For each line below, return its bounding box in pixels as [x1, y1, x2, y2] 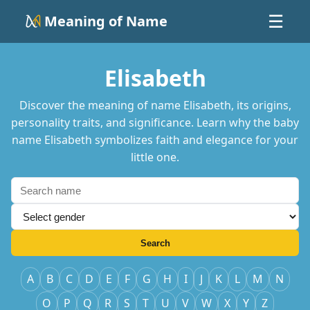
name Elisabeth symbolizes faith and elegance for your [12, 132, 298, 147]
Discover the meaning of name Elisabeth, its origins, [19, 98, 291, 113]
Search [140, 237, 170, 248]
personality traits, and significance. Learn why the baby [11, 115, 299, 130]
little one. [131, 149, 179, 165]
